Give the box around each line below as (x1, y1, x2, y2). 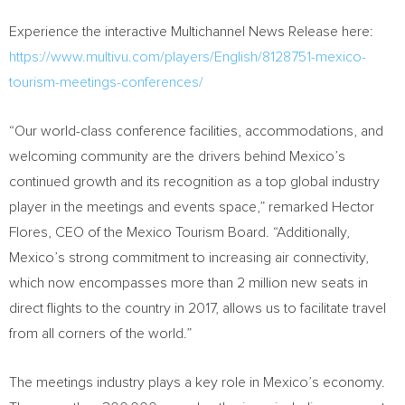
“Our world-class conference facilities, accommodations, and (9, 124, 383, 138)
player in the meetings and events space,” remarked (9, 200, 332, 214)
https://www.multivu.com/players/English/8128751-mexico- (9, 50, 366, 64)
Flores (9, 225, 48, 240)
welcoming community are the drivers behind (9, 149, 289, 164)
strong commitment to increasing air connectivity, (65, 250, 369, 265)
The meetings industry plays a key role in (9, 375, 263, 390)
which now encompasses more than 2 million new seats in (9, 276, 368, 290)
